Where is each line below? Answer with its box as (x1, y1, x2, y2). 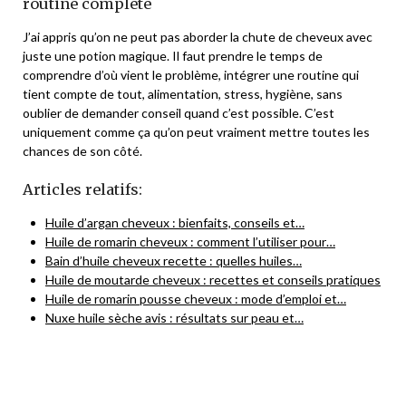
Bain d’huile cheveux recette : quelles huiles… (45, 252, 302, 268)
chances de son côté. (23, 142, 142, 159)
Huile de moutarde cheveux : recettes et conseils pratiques (45, 271, 381, 287)
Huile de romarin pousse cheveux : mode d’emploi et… (45, 290, 346, 306)
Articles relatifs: (23, 179, 142, 198)
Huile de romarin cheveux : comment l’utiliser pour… (45, 233, 335, 249)
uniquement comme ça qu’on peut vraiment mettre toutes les (23, 123, 370, 140)
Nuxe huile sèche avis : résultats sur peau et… (45, 309, 304, 325)
